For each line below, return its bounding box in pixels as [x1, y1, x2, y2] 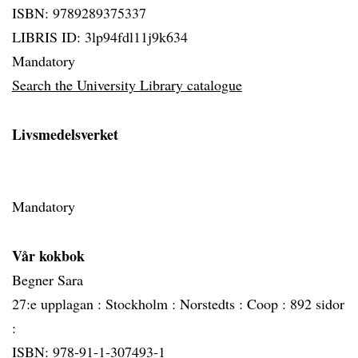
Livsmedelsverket [12, 124, 118, 145]
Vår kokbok [12, 245, 85, 266]
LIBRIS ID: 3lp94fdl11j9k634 [12, 27, 188, 46]
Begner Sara [12, 270, 83, 289]
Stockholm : [105, 294, 180, 313]
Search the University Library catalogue [12, 75, 242, 94]
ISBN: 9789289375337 [12, 3, 146, 22]
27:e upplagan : [12, 294, 105, 313]
